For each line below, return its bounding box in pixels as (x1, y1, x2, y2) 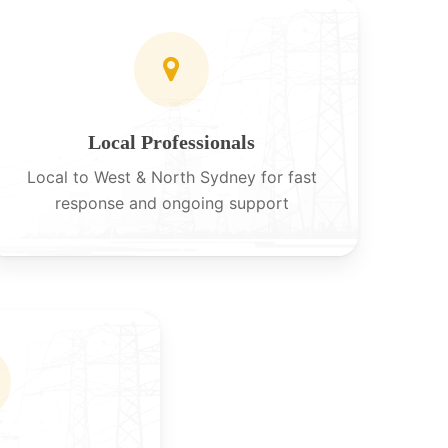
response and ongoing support (54, 193, 289, 214)
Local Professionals (88, 131, 256, 154)
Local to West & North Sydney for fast (26, 167, 317, 188)
